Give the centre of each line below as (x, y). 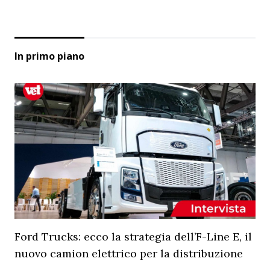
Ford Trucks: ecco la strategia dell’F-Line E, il (133, 237)
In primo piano (49, 56)
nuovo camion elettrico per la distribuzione (129, 253)
